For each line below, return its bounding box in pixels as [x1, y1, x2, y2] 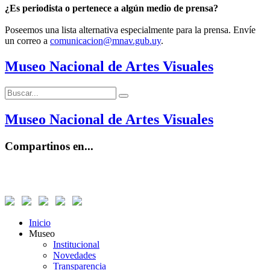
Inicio [29, 217, 51, 228]
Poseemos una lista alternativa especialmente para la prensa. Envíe [5, 25, 256, 36]
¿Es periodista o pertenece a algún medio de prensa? [5, 3, 218, 14]
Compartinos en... [5, 140, 93, 153]
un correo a [5, 36, 50, 46]
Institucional [53, 239, 99, 250]
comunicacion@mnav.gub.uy [50, 36, 161, 46]
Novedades [53, 250, 96, 260]
